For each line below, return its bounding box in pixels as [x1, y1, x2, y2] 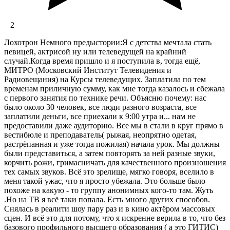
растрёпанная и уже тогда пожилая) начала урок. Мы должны [4, 140, 220, 149]
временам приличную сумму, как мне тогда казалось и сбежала [4, 84, 225, 93]
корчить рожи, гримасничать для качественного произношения [4, 158, 226, 167]
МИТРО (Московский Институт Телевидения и [4, 66, 171, 75]
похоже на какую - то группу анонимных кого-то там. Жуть [4, 186, 213, 195]
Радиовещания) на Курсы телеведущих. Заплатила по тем [4, 75, 206, 84]
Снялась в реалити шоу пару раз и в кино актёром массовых [4, 204, 215, 214]
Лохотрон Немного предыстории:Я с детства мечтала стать [4, 38, 212, 47]
